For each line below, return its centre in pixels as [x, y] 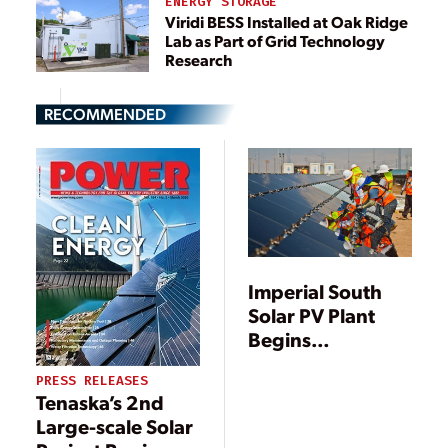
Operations [300, 386]
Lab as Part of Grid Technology [275, 40]
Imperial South [315, 290]
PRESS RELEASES [92, 380]
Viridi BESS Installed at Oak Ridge [286, 21]
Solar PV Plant [312, 314]
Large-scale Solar [114, 425]
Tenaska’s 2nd [100, 401]
